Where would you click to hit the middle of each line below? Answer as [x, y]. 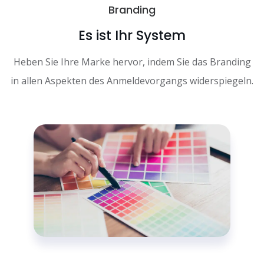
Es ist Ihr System [132, 36]
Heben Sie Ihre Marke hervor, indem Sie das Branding [132, 62]
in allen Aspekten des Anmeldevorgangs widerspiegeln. [132, 81]
